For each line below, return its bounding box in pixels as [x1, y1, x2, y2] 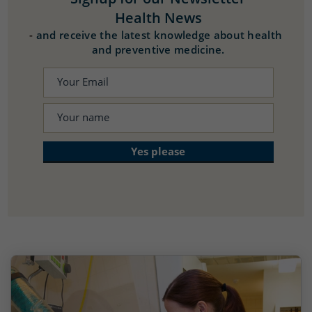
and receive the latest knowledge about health [36, 27, 283, 42]
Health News [114, 8, 202, 27]
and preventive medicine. [91, 42, 225, 56]
